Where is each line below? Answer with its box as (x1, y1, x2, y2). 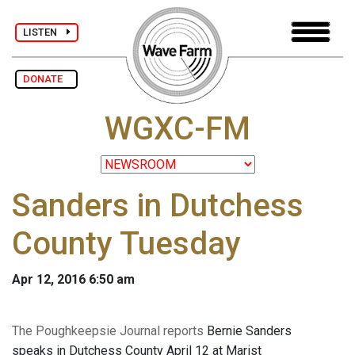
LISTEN (23, 25, 67, 38)
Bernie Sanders (204, 323, 292, 339)
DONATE (23, 73, 70, 85)
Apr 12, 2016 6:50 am (12, 272, 135, 288)
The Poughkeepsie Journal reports (12, 323, 204, 339)
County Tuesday (12, 225, 241, 263)
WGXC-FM (105, 110, 250, 148)
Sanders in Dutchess (12, 187, 303, 225)
